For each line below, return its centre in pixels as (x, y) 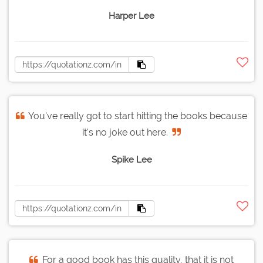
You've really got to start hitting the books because (138, 116)
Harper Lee (131, 16)
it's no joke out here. (125, 133)
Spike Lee (131, 160)
